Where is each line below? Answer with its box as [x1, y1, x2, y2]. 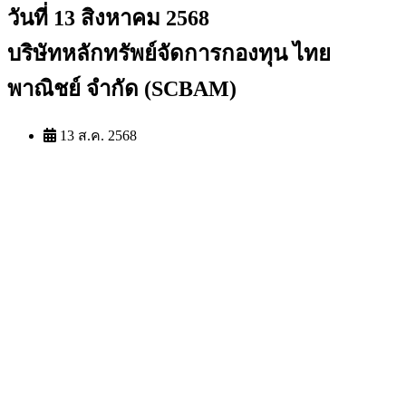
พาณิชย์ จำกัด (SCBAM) [7, 76, 237, 101]
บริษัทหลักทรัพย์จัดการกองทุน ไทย [7, 41, 331, 65]
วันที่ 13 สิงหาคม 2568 [7, 5, 209, 30]
